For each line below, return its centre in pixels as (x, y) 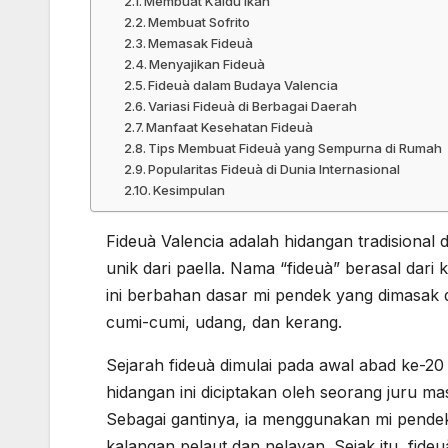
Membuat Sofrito (199, 22)
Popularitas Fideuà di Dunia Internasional (274, 169)
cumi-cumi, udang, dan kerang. (224, 322)
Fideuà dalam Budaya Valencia (243, 85)
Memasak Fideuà (201, 43)
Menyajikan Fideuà (207, 64)
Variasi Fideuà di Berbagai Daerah (253, 106)
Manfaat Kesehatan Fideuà (230, 127)
